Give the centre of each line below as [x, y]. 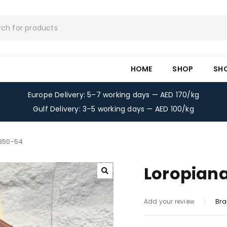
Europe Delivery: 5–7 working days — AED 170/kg [113, 95]
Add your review [169, 201]
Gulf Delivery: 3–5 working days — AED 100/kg [113, 109]
